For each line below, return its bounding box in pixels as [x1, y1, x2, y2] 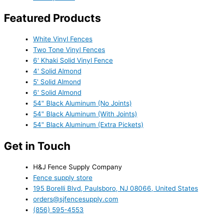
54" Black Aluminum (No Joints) [33, 99, 132, 108]
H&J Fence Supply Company [33, 163, 122, 171]
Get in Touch [4, 139, 71, 152]
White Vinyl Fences [33, 35, 92, 43]
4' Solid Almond [33, 67, 81, 75]
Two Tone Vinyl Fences [33, 46, 105, 54]
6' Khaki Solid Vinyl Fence [33, 56, 113, 65]
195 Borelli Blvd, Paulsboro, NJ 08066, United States [33, 184, 198, 193]
